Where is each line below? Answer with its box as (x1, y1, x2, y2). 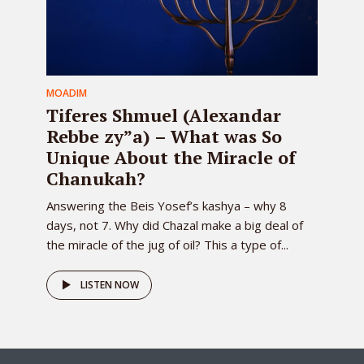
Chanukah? (46, 167, 145, 190)
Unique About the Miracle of (46, 145, 296, 169)
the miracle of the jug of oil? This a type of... (46, 236, 288, 253)
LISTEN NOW (80, 278, 139, 292)
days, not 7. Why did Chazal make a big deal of (46, 217, 303, 233)
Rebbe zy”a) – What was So (46, 124, 282, 148)
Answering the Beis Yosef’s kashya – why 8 (46, 197, 287, 214)
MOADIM (46, 86, 87, 100)
